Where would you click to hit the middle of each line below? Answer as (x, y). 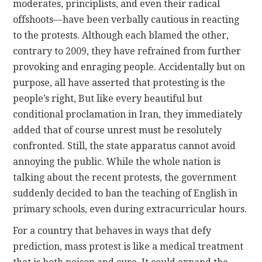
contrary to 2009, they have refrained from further (127, 51)
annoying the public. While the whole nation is (117, 162)
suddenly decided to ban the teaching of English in (125, 194)
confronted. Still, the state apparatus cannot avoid (125, 146)
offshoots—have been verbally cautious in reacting (126, 20)
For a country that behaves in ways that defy (112, 231)
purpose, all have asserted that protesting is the (119, 83)
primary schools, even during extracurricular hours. (130, 209)
